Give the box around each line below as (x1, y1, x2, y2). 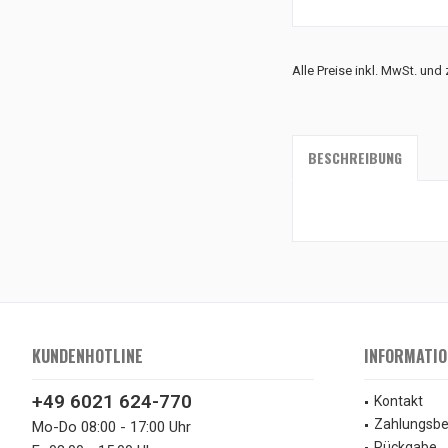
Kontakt (374, 393, 423, 409)
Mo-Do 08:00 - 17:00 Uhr (32, 418, 191, 436)
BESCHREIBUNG (308, 147, 402, 168)
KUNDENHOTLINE (32, 344, 143, 368)
